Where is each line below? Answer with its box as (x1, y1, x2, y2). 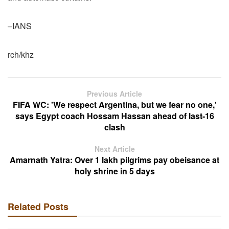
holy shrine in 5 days (74, 165, 155, 177)
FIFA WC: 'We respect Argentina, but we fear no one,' (12, 98, 217, 110)
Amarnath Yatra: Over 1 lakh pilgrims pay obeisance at (10, 153, 219, 166)
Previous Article (87, 88, 142, 99)
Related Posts (8, 199, 68, 213)
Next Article (94, 143, 135, 154)
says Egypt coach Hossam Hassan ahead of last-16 (15, 109, 214, 122)
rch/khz (8, 48, 34, 60)
